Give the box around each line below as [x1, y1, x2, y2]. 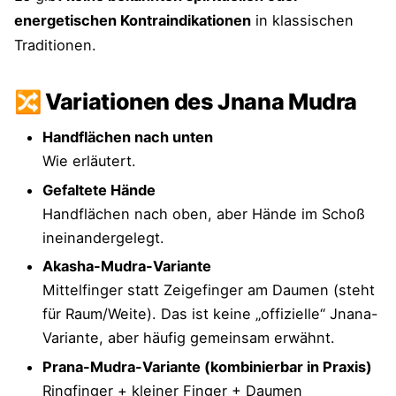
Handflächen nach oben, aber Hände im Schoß [42, 204, 365, 223]
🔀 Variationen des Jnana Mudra [14, 88, 358, 116]
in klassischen [251, 11, 354, 30]
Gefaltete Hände [42, 180, 156, 199]
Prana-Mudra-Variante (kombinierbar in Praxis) [42, 358, 372, 376]
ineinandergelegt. [42, 228, 164, 247]
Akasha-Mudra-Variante [42, 257, 211, 276]
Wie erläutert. [42, 152, 136, 171]
